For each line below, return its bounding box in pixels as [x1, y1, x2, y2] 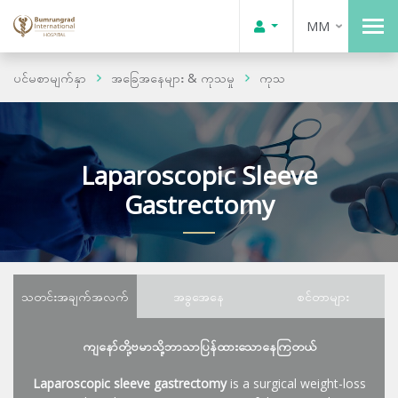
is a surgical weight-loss [226, 375, 366, 392]
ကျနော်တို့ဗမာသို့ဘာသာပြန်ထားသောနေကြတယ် [82, 338, 316, 354]
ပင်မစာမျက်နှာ [13, 68, 86, 86]
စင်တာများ [296, 288, 349, 305]
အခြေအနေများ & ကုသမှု [111, 68, 235, 86]
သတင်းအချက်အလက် [21, 288, 130, 305]
